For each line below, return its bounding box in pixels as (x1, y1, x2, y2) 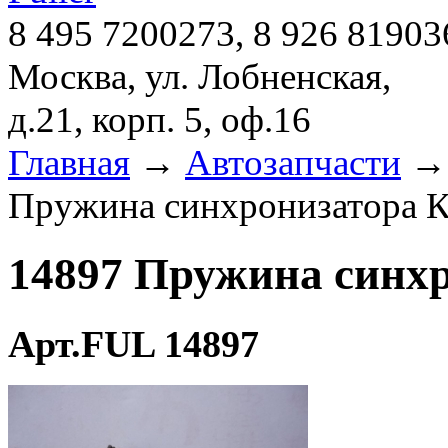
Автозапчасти (185, 142, 401, 183)
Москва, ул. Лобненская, (8, 56, 391, 97)
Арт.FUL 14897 (8, 322, 259, 365)
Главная (8, 142, 130, 183)
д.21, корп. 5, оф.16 (8, 99, 311, 140)
